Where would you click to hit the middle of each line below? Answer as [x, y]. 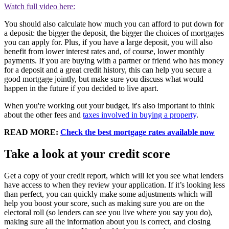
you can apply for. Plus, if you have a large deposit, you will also [108, 42]
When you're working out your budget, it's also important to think [109, 106]
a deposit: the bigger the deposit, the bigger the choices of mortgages [114, 33]
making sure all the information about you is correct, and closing [107, 222]
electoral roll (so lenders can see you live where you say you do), [108, 213]
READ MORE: [32, 132]
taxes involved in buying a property [140, 115]
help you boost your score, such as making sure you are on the [104, 203]
